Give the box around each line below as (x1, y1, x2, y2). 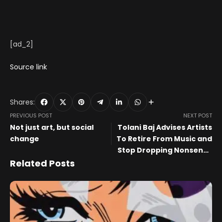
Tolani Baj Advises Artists (117, 122, 212, 133)
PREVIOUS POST (10, 111, 52, 120)
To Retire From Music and (116, 134, 212, 144)
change (10, 134, 39, 144)
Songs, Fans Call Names (123, 157, 212, 167)
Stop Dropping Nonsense (117, 145, 212, 156)
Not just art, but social (10, 122, 94, 133)
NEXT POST (183, 111, 212, 120)
